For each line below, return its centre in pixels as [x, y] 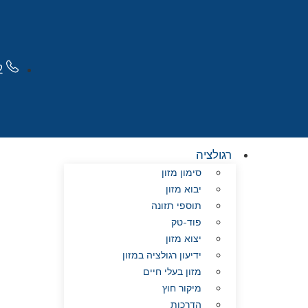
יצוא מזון [183, 239]
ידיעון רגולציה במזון [162, 255]
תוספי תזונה [176, 206]
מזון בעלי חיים [172, 272]
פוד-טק [186, 222]
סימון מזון [181, 173]
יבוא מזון [183, 189]
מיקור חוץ [181, 288]
